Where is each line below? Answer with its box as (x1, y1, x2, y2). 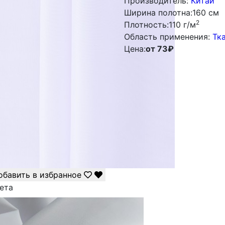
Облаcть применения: (124, 32, 210, 42)
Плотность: (124, 20, 169, 30)
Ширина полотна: (124, 8, 192, 18)
